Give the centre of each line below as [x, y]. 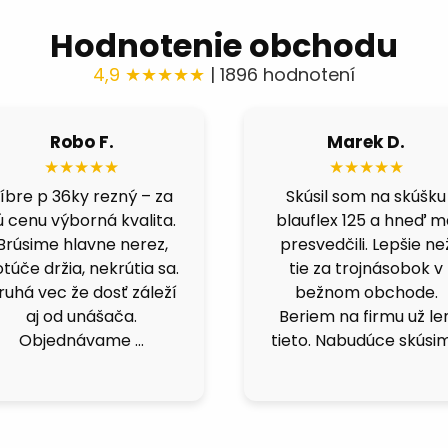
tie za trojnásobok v [366, 268]
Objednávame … [82, 340]
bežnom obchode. [366, 292]
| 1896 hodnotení [282, 74]
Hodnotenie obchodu [224, 45]
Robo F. [81, 141]
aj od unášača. [82, 316]
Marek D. [366, 141]
